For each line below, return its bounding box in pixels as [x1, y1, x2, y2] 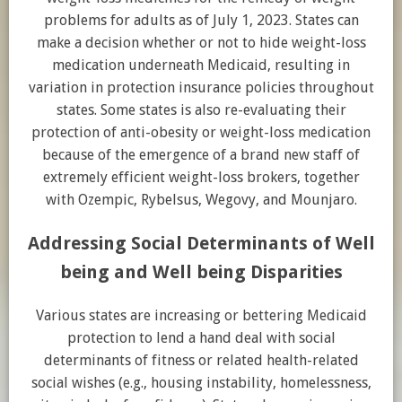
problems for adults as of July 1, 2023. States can [43, 12, 359, 29]
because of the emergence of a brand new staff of [42, 146, 360, 163]
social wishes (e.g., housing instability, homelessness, [31, 374, 371, 391]
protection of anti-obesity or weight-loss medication [31, 124, 371, 141]
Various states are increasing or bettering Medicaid [35, 307, 367, 324]
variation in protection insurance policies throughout [28, 79, 374, 96]
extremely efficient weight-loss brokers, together [42, 169, 360, 186]
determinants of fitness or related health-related [43, 352, 359, 369]
